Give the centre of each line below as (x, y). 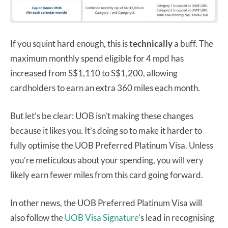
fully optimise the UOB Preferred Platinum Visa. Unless (112, 146)
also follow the (37, 218)
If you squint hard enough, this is (70, 44)
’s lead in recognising (176, 218)
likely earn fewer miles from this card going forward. (107, 175)
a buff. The (193, 44)
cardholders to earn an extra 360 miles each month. (105, 88)
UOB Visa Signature (102, 218)
